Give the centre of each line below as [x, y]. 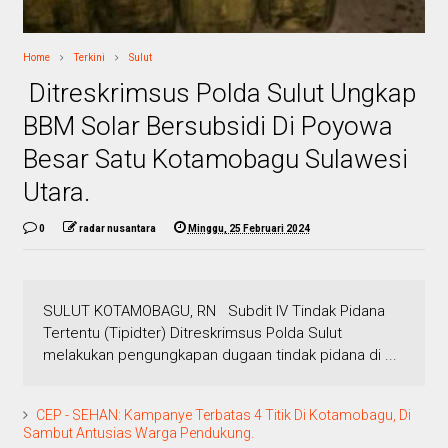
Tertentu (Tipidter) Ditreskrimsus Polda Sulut [192, 332]
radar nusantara [117, 228]
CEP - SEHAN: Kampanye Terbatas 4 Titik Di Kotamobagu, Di [223, 414]
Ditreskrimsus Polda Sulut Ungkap [219, 92]
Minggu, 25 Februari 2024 [248, 228]
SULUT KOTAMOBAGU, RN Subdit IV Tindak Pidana [213, 310]
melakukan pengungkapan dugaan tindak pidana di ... [219, 354]
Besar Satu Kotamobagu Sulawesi [215, 158]
